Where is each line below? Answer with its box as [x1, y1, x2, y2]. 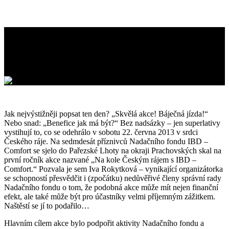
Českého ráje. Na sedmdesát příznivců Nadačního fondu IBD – [4, 136, 208, 146]
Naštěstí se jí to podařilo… [4, 201, 89, 210]
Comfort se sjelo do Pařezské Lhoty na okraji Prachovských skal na [4, 146, 221, 155]
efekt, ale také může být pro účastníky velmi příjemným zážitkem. [4, 192, 215, 201]
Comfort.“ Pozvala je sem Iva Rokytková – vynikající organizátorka [4, 164, 223, 173]
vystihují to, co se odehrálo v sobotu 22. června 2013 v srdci [4, 127, 198, 136]
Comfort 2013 [4, 46, 101, 65]
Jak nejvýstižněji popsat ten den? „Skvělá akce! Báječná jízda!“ [4, 109, 208, 118]
